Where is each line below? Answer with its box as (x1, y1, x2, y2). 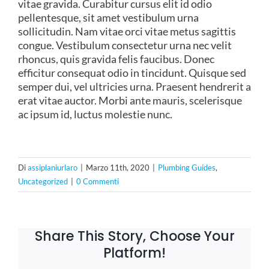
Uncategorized (18, 177, 68, 186)
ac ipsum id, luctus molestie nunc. (18, 107, 172, 121)
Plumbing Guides (158, 163, 216, 172)
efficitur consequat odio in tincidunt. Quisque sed (18, 66, 246, 79)
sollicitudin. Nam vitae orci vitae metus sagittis (18, 25, 236, 38)
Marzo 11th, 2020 (86, 163, 150, 172)
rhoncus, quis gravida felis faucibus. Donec (18, 52, 214, 65)
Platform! (103, 244, 166, 262)
